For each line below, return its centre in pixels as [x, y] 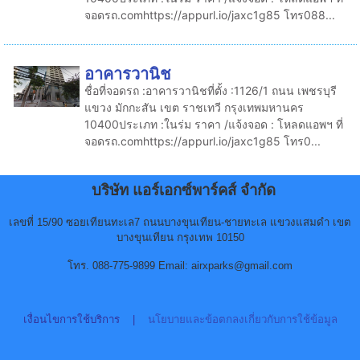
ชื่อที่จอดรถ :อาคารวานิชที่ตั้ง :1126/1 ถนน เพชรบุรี [210, 90]
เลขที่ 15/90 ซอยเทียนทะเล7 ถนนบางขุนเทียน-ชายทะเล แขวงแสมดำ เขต [180, 222]
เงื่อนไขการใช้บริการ [71, 319]
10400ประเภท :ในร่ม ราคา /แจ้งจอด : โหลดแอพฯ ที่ [213, 124]
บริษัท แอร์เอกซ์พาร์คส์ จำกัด [184, 190]
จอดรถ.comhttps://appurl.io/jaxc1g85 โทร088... [209, 14]
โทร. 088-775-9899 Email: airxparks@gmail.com [180, 265]
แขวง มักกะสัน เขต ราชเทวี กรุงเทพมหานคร [194, 107]
